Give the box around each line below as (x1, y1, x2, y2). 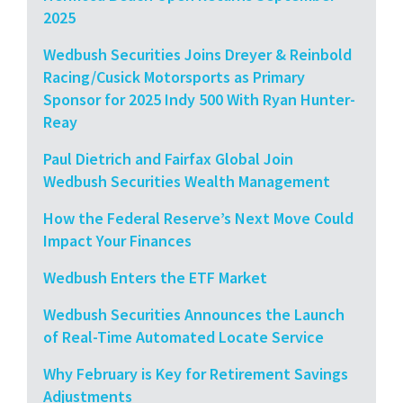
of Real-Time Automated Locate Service (43, 326, 324, 347)
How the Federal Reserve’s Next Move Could (43, 207, 354, 228)
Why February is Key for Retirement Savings (43, 363, 348, 384)
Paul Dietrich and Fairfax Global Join (43, 148, 293, 169)
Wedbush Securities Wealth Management (43, 170, 330, 192)
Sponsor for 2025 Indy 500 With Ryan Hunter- (43, 88, 355, 110)
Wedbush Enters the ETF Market (43, 266, 267, 288)
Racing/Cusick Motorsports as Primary (43, 66, 305, 87)
